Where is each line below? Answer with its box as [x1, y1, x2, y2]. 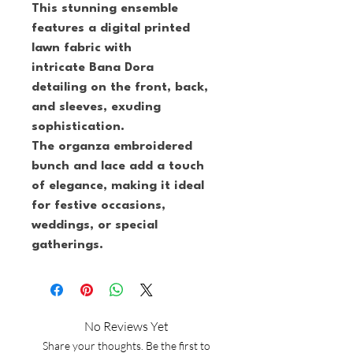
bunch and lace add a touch [32, 160, 208, 173]
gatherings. [32, 239, 103, 251]
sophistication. [32, 121, 124, 133]
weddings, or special [32, 219, 162, 232]
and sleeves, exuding [32, 101, 165, 113]
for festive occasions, [32, 199, 169, 212]
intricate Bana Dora [32, 61, 158, 74]
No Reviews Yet [84, 318, 169, 334]
